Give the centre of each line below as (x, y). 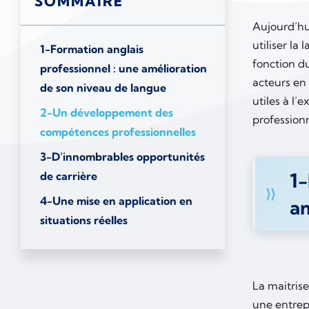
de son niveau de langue (103, 88)
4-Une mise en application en (116, 201)
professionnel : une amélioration (123, 69)
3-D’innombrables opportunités (122, 157)
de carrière (69, 176)
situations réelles (85, 220)
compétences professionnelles (118, 132)
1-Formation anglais (92, 49)
